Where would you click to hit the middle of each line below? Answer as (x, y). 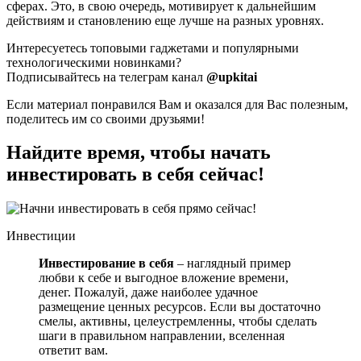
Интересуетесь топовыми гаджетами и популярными (153, 48)
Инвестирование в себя (106, 263)
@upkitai (232, 77)
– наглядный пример (232, 263)
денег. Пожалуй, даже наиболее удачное (148, 293)
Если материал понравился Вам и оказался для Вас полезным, (177, 104)
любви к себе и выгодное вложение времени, (164, 278)
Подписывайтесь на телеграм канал (106, 77)
